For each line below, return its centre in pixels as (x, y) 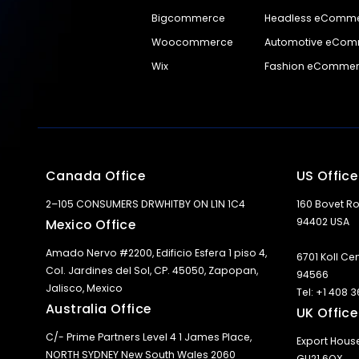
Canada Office (96, 176)
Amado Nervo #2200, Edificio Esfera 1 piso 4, (156, 253)
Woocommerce (192, 42)
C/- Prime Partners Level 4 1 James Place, (149, 337)
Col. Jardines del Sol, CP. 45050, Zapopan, (152, 270)
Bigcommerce (188, 18)
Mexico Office (91, 225)
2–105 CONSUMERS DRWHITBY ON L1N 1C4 (145, 204)
